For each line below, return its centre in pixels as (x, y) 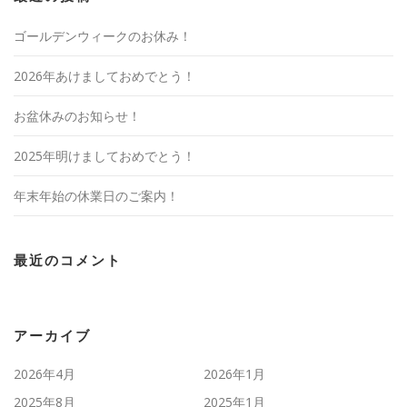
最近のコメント (68, 260)
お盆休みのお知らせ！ (77, 115)
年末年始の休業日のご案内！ (96, 195)
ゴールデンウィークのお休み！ (103, 35)
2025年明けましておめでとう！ (104, 155)
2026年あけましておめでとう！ (104, 75)
